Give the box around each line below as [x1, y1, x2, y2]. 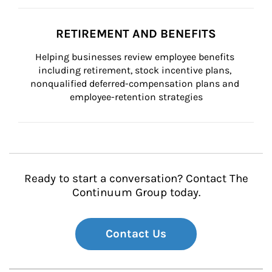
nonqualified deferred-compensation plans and [30, 78, 242, 89]
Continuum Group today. [72, 186, 200, 199]
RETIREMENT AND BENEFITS [56, 27, 216, 41]
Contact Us [106, 227, 166, 240]
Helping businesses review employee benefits [35, 51, 237, 63]
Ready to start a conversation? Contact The [24, 172, 248, 185]
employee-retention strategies [69, 91, 203, 103]
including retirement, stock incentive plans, [38, 64, 234, 76]
